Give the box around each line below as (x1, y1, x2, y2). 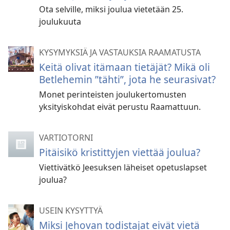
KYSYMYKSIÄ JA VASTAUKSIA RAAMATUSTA (39, 46, 201, 58)
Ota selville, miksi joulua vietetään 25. (39, 3, 183, 15)
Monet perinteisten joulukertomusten (39, 88, 186, 100)
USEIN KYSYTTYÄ (39, 204, 103, 216)
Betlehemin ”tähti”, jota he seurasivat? (39, 72, 216, 86)
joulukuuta (39, 15, 81, 27)
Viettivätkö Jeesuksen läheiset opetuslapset (39, 161, 207, 173)
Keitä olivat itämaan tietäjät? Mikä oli (39, 60, 210, 74)
